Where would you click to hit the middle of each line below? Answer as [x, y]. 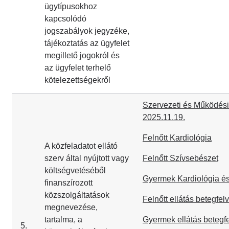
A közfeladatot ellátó [81, 146]
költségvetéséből [75, 170]
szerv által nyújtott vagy [87, 158]
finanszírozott [68, 183]
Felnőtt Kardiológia [177, 138]
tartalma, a [63, 220]
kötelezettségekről [77, 80]
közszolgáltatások [77, 195]
